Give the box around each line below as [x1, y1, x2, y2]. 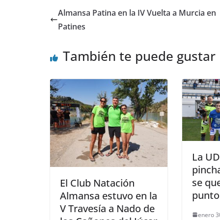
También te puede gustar [63, 47, 216, 65]
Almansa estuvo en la [60, 189, 157, 203]
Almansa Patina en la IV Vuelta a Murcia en [58, 7, 216, 19]
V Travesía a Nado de [60, 202, 155, 216]
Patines [58, 21, 85, 32]
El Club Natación [60, 176, 135, 190]
